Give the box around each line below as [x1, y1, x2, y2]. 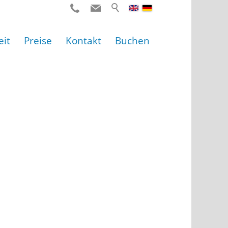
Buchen [115, 34, 150, 47]
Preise [24, 34, 52, 47]
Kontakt [66, 34, 102, 47]
